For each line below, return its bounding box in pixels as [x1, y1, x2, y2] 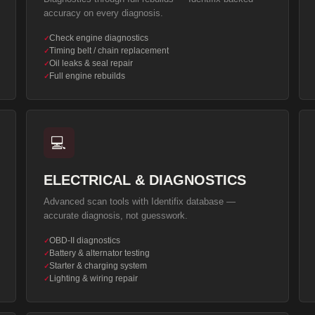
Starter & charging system [49, 261, 147, 271]
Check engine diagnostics [49, 33, 148, 43]
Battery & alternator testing [49, 248, 150, 258]
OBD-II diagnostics [49, 236, 120, 245]
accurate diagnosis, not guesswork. [43, 210, 188, 221]
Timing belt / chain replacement [49, 46, 169, 56]
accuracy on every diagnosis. [43, 8, 163, 18]
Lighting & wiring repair [49, 274, 138, 283]
